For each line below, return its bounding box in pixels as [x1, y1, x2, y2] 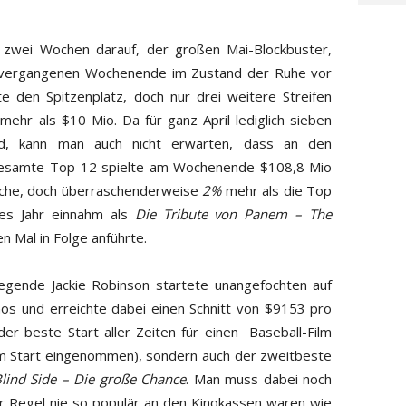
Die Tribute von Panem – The [134, 204, 333, 223]
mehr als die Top [221, 180, 333, 199]
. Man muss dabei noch [186, 369, 333, 388]
